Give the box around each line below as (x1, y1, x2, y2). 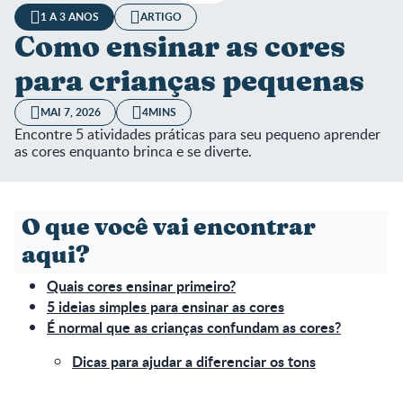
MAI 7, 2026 (40, 103, 101, 120)
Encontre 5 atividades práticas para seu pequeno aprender (14, 123, 381, 144)
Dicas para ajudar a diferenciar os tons (72, 350, 316, 372)
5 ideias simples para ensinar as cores (47, 295, 284, 317)
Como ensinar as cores (14, 32, 345, 62)
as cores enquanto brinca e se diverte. (14, 140, 252, 161)
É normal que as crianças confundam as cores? (47, 316, 341, 337)
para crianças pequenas (14, 67, 364, 96)
